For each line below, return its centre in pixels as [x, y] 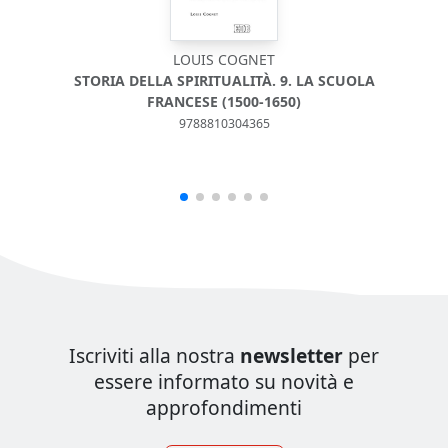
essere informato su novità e [224, 382]
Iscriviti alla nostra [154, 356]
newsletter [291, 356]
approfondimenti [224, 408]
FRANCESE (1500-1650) [224, 102]
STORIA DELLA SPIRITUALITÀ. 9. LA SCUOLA [224, 81]
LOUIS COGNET [224, 60]
